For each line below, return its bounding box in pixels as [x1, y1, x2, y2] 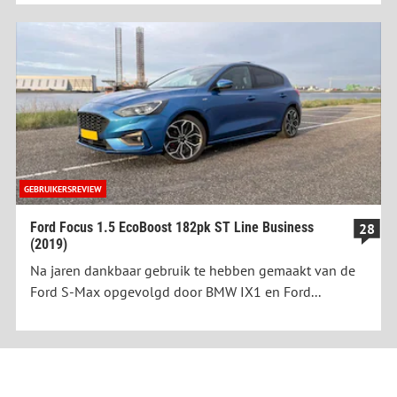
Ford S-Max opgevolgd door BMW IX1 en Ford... [30, 283, 321, 301]
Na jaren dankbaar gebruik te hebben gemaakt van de [30, 261, 355, 280]
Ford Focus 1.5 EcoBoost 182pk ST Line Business [30, 219, 314, 237]
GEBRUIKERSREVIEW [24, 183, 102, 196]
